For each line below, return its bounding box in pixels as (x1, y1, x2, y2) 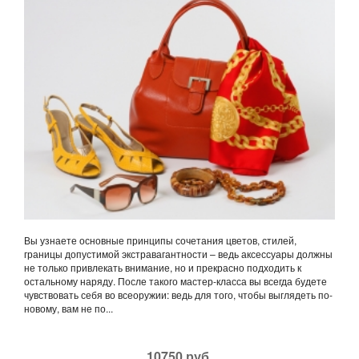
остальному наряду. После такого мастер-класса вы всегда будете (24, 274, 327, 288)
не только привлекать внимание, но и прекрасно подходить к (24, 260, 301, 275)
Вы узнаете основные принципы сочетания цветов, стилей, (24, 233, 296, 248)
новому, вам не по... (24, 301, 113, 316)
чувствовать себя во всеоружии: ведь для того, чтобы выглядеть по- (24, 288, 333, 302)
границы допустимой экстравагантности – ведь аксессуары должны (24, 247, 333, 261)
